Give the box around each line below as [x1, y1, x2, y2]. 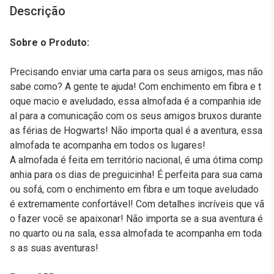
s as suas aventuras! [10, 242, 98, 254]
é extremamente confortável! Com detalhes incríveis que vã [10, 198, 264, 210]
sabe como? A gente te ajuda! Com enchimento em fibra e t [10, 81, 261, 92]
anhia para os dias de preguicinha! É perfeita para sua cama [10, 169, 262, 180]
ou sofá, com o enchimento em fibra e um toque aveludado [10, 183, 259, 195]
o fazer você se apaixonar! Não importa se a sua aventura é [10, 213, 263, 224]
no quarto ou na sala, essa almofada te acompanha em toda [10, 228, 262, 239]
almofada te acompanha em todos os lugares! [10, 139, 206, 151]
